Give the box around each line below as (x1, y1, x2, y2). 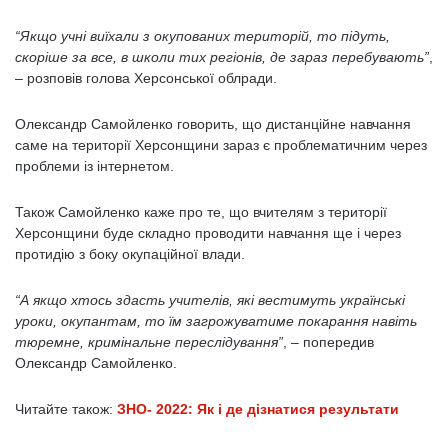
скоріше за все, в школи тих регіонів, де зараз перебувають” (15, 49, 429, 65)
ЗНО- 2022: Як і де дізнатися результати (117, 401, 399, 417)
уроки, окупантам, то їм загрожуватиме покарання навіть (15, 313, 417, 329)
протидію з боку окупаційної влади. (15, 246, 245, 262)
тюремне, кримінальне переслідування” (15, 334, 283, 350)
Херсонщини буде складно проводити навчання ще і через (15, 225, 401, 241)
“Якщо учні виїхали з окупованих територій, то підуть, (15, 28, 390, 44)
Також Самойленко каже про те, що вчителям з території (15, 204, 387, 220)
